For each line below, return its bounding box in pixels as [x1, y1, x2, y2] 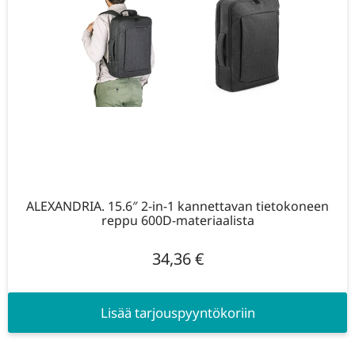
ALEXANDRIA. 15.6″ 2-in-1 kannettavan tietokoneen [26, 197, 329, 215]
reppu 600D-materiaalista [101, 211, 254, 229]
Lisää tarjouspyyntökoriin [100, 303, 255, 322]
